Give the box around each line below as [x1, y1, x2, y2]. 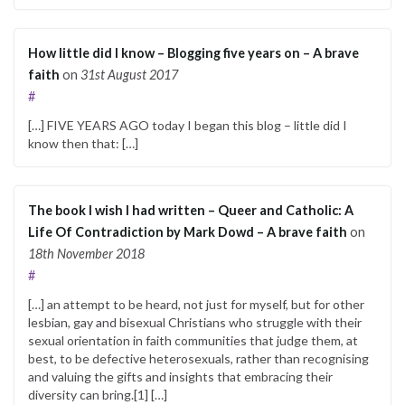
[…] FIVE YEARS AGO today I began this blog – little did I [28, 117, 347, 133]
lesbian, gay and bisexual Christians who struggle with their [28, 314, 362, 330]
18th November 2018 [28, 245, 145, 261]
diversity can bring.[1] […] [28, 386, 167, 402]
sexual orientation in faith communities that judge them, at [28, 332, 358, 348]
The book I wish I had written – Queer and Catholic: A [28, 202, 353, 218]
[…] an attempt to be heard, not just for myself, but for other [28, 296, 364, 312]
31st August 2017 [80, 66, 178, 82]
